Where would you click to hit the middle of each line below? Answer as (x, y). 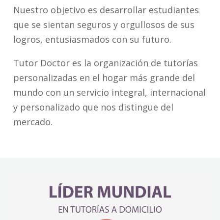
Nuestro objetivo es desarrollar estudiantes (106, 10)
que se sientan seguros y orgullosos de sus (104, 25)
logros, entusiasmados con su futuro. (92, 39)
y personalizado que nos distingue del (93, 107)
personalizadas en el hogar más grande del (104, 78)
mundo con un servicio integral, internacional (110, 92)
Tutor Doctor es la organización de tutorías (106, 63)
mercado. (33, 122)
